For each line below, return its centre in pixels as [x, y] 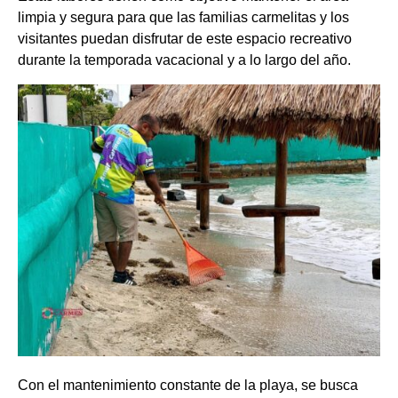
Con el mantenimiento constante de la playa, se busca [188, 386]
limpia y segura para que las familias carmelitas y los [183, 18]
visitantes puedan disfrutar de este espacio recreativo [185, 39]
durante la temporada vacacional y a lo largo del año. [184, 60]
